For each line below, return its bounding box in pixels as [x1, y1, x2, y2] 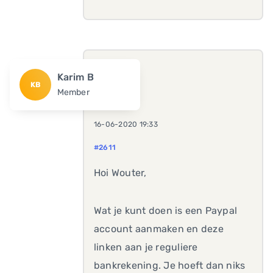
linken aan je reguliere [94, 241, 198, 253]
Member [57, 87, 90, 97]
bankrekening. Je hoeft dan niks [94, 260, 246, 271]
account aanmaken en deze [94, 223, 224, 235]
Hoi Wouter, [94, 167, 147, 179]
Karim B [57, 71, 94, 83]
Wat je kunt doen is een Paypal [94, 205, 238, 216]
